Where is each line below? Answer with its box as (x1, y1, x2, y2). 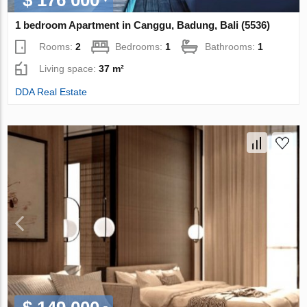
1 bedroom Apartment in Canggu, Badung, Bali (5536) (15, 19, 271, 31)
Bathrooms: (205, 40, 258, 52)
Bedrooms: (115, 40, 166, 52)
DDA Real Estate (15, 86, 88, 97)
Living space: (39, 62, 99, 74)
